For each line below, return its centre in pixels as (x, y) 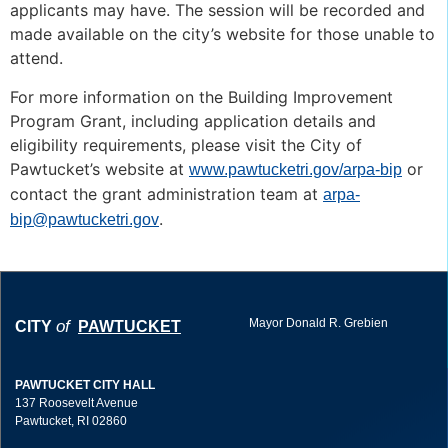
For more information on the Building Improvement (201, 96)
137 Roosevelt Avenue (76, 402)
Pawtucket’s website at (99, 168)
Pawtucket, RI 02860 (71, 420)
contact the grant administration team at (166, 193)
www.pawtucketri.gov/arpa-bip (295, 169)
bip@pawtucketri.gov (84, 219)
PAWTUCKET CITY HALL (85, 384)
